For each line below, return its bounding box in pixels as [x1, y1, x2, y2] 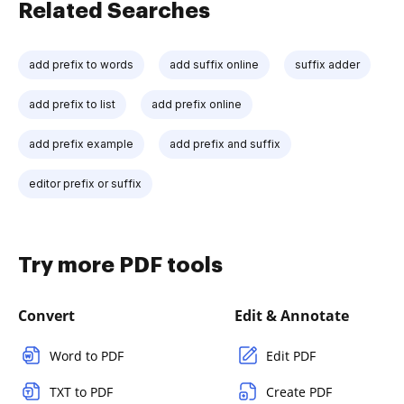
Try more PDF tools [18, 253, 223, 276]
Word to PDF [50, 346, 124, 364]
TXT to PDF [50, 382, 113, 400]
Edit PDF [266, 346, 316, 364]
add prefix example [29, 136, 133, 151]
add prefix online [151, 96, 242, 111]
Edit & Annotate [234, 305, 349, 326]
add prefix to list [29, 96, 115, 111]
